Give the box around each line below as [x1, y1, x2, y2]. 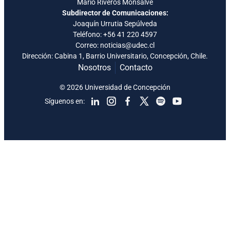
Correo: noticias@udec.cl [75, 41, 155, 50]
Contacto [119, 63, 152, 73]
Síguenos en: [45, 97, 85, 105]
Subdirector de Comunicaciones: [62, 9, 168, 17]
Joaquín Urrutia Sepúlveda [73, 20, 157, 28]
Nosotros [78, 63, 111, 73]
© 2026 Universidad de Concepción [60, 83, 170, 92]
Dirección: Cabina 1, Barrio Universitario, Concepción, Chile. [22, 52, 208, 61]
